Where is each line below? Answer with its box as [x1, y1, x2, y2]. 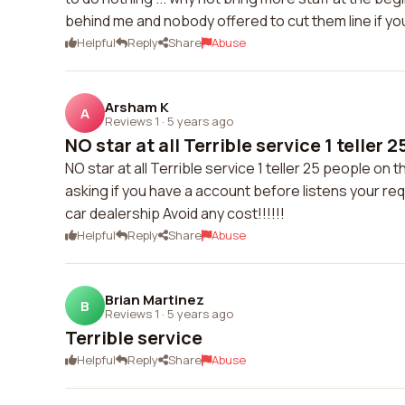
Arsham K [105, 97, 169, 117]
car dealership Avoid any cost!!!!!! [65, 203, 285, 223]
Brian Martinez [105, 289, 204, 309]
